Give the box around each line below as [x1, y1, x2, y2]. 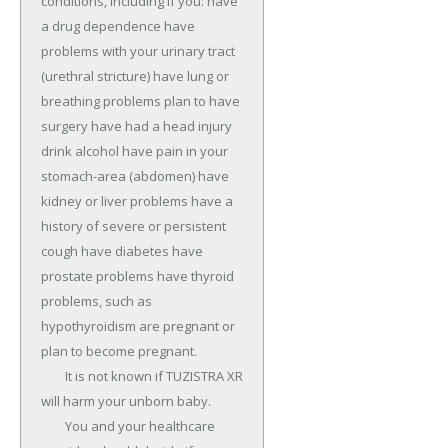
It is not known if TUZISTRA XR [41, 367, 65, 386]
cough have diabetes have [41, 242, 203, 261]
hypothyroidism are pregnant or [41, 317, 235, 336]
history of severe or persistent [41, 217, 226, 236]
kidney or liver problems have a [41, 192, 233, 211]
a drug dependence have [41, 17, 195, 36]
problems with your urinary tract [41, 42, 235, 61]
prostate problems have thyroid [41, 267, 234, 286]
